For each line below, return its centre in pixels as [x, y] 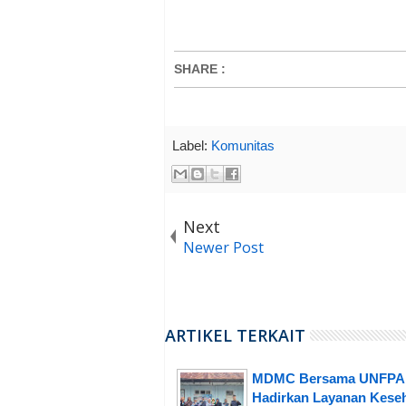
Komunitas [243, 146]
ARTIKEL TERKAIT [235, 335]
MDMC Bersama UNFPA [328, 378]
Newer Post [223, 247]
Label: [192, 146]
